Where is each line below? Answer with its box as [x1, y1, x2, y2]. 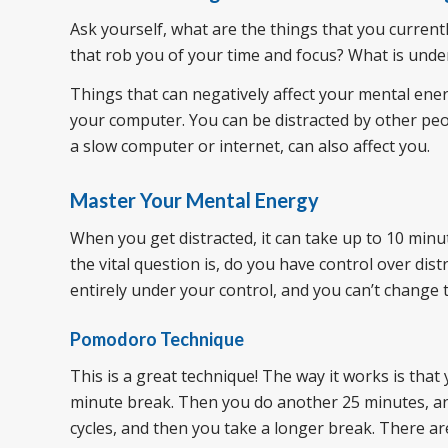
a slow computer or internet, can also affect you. [70, 135, 430, 158]
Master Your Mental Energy [70, 188, 319, 213]
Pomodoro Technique [70, 327, 244, 350]
